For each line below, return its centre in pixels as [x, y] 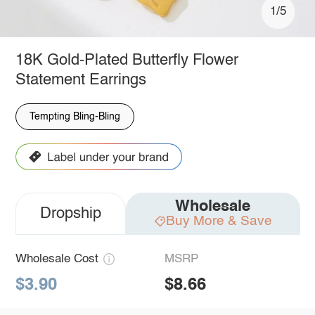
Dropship [70, 214]
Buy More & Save [219, 221]
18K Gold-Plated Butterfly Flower [127, 60]
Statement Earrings [81, 80]
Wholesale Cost [57, 259]
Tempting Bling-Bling [75, 116]
